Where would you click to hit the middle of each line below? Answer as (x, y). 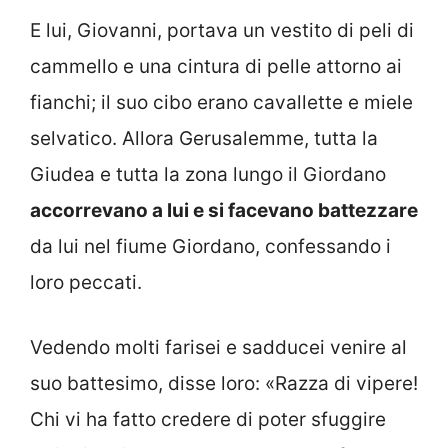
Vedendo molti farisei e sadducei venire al (218, 347)
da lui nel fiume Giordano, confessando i (210, 247)
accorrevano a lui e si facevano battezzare (224, 211)
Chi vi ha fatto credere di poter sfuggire (208, 419)
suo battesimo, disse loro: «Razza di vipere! (224, 383)
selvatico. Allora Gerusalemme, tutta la (204, 139)
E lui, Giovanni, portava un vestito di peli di (222, 31)
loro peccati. (86, 283)
